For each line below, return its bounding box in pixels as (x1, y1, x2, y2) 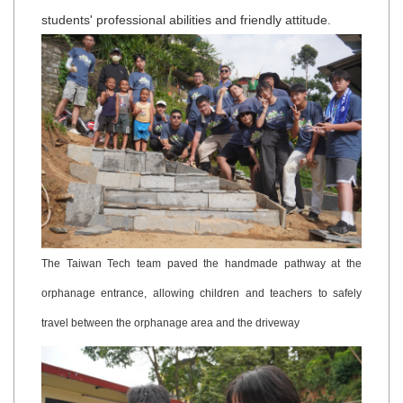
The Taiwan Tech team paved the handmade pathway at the (41, 256, 362, 270)
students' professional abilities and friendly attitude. (41, 13, 335, 28)
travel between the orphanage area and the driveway (41, 316, 300, 329)
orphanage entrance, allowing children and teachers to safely (41, 286, 362, 300)
